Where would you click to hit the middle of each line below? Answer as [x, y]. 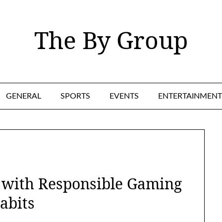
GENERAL [23, 96]
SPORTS [75, 96]
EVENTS [124, 96]
